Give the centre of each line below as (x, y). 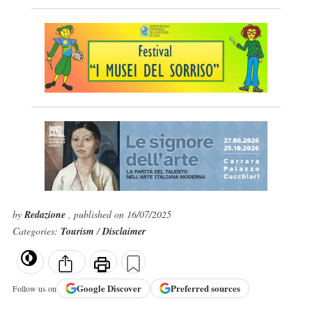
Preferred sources (205, 288)
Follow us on (34, 288)
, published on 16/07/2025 (119, 214)
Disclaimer (124, 231)
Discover (124, 288)
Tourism (78, 231)
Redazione (46, 214)
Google (92, 288)
